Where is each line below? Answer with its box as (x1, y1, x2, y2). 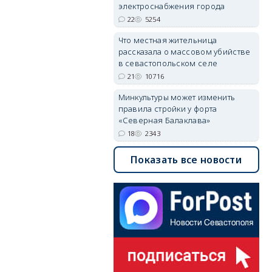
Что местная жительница (118, 35, 217, 46)
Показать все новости (131, 153, 242, 166)
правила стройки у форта (118, 103, 217, 114)
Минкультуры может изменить (118, 92, 236, 103)
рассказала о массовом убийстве (118, 46, 251, 57)
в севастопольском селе (118, 58, 218, 69)
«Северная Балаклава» (118, 115, 211, 126)
